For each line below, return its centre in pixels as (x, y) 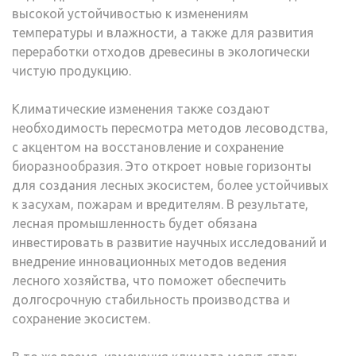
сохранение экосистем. (81, 318)
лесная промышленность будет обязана (135, 223)
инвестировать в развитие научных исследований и (169, 242)
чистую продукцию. (72, 70)
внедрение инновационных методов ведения (149, 261)
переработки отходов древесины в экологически (161, 51)
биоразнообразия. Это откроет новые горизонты (162, 166)
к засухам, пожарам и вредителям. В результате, (160, 204)
